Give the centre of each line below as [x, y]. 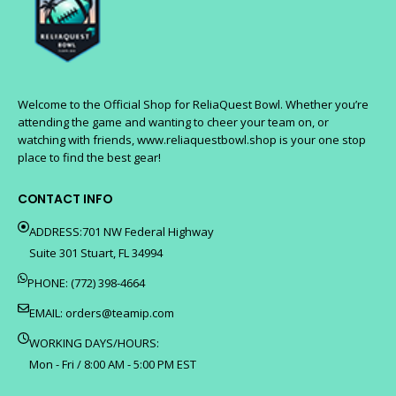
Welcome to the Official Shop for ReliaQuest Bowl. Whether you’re [193, 105]
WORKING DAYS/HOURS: [94, 343]
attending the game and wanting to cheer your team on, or [173, 122]
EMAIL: [47, 312]
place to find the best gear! [89, 158]
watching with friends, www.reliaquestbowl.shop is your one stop [192, 140]
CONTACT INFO [65, 198]
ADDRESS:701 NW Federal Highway [122, 231]
